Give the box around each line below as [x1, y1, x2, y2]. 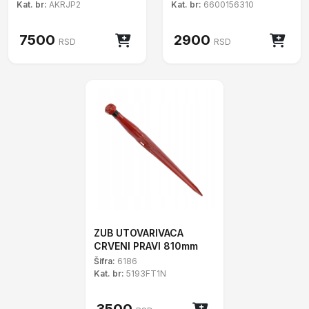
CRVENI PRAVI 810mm [94, 240, 198, 252]
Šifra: [94, 256, 115, 266]
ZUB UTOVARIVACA [94, 227, 183, 239]
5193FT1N [124, 268, 166, 279]
